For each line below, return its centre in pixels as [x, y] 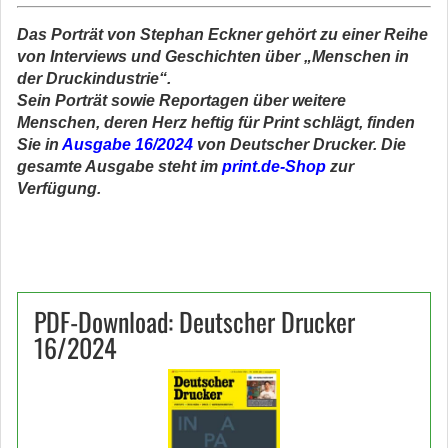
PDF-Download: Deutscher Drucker [194, 322]
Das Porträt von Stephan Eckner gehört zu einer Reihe [222, 35]
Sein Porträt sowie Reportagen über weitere [181, 101]
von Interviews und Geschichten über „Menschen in [213, 57]
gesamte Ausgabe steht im [119, 167]
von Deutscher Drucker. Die [299, 145]
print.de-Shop [274, 167]
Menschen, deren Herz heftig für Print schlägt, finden [216, 123]
